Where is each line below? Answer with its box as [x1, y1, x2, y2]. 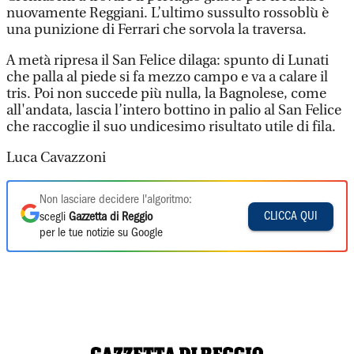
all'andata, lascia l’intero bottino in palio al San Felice [6, 102, 341, 119]
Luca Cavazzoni [6, 149, 106, 166]
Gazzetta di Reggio [69, 212, 153, 223]
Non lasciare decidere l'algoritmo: [40, 194, 192, 205]
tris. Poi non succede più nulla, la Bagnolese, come [6, 85, 326, 102]
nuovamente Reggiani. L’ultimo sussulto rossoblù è [6, 5, 329, 21]
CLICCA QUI [264, 210, 318, 222]
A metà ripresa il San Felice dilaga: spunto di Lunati [6, 52, 329, 69]
